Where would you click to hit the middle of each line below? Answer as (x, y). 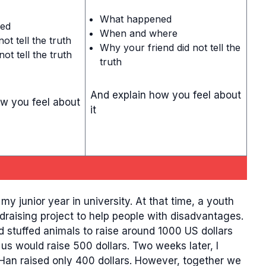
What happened (136, 19)
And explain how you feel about (166, 95)
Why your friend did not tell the (170, 47)
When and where (139, 33)
